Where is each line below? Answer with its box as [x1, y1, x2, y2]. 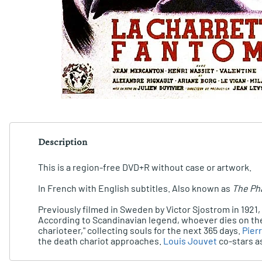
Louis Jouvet [163, 235, 217, 246]
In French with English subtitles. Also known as [38, 182, 232, 194]
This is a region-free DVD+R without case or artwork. [38, 161, 251, 173]
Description [38, 135, 87, 150]
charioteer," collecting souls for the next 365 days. [38, 224, 242, 236]
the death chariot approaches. [38, 235, 163, 246]
